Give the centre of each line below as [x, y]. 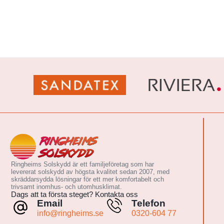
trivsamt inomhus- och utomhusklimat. [67, 187]
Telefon [149, 203]
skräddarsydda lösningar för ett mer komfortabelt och [88, 179]
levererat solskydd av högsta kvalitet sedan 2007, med [90, 172]
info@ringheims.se [70, 213]
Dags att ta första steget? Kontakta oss [75, 194]
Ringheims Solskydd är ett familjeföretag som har [83, 164]
